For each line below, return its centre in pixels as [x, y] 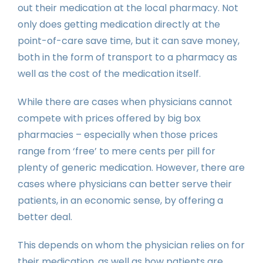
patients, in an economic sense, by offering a [120, 200]
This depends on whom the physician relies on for [131, 245]
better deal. [45, 217]
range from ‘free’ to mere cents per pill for [117, 151]
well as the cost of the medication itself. [109, 73]
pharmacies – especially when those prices [118, 134]
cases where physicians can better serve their [125, 184]
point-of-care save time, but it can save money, [129, 41]
